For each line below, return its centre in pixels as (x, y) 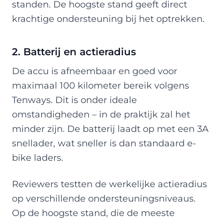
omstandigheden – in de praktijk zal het (101, 114)
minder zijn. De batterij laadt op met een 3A (110, 128)
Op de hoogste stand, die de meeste (93, 213)
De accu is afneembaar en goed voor (95, 71)
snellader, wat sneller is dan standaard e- (104, 143)
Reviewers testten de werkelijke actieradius (110, 184)
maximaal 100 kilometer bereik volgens (101, 85)
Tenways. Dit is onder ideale (74, 100)
